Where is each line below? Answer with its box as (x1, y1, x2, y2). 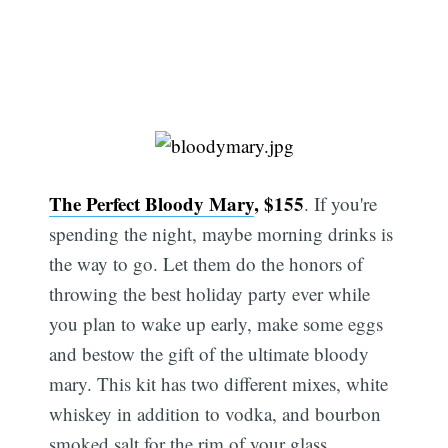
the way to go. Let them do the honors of (49, 251, 364, 277)
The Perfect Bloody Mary (49, 190, 255, 218)
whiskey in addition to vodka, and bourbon (49, 401, 382, 427)
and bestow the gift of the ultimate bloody (49, 341, 370, 367)
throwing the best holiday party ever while (49, 281, 371, 307)
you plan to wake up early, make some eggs (49, 311, 384, 337)
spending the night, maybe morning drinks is (49, 221, 394, 247)
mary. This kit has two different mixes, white (49, 371, 389, 397)
